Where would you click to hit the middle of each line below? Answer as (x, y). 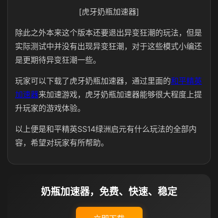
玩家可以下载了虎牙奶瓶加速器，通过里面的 (93, 81)
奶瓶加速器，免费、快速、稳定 (109, 192)
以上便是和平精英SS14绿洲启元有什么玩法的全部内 (106, 129)
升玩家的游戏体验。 (50, 108)
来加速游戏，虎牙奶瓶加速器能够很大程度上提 (120, 94)
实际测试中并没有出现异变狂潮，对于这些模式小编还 (109, 46)
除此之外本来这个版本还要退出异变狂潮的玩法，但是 (109, 33)
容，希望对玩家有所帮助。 (62, 143)
